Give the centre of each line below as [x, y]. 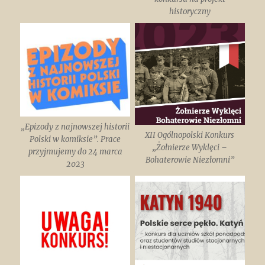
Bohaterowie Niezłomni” [190, 160]
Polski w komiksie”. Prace [75, 140]
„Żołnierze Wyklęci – [190, 147]
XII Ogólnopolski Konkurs [190, 135]
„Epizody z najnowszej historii [75, 127]
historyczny [190, 12]
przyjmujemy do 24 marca [75, 152]
